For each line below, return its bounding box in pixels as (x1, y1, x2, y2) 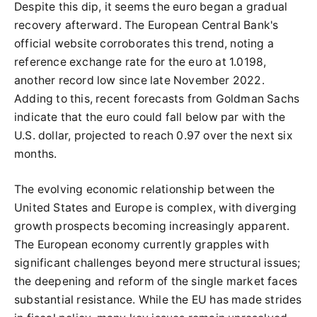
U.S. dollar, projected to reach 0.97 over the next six (14, 129, 293, 142)
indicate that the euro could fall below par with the (14, 110, 286, 124)
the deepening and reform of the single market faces (14, 275, 298, 288)
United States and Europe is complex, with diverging (14, 201, 297, 214)
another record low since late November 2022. (14, 74, 265, 87)
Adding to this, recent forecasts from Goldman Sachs (14, 92, 300, 105)
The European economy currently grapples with (14, 238, 269, 251)
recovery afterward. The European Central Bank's (14, 18, 279, 32)
